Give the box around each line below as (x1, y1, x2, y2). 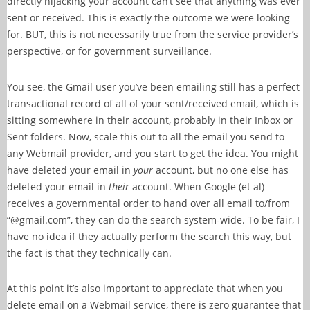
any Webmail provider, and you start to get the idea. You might (7, 146, 298, 160)
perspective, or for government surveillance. (7, 44, 212, 58)
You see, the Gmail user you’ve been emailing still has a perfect (7, 80, 300, 93)
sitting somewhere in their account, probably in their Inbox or (7, 113, 293, 127)
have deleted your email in (7, 163, 134, 176)
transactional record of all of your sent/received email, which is (7, 96, 299, 110)
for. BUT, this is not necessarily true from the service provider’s (7, 28, 298, 42)
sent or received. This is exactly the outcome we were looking (7, 11, 290, 25)
